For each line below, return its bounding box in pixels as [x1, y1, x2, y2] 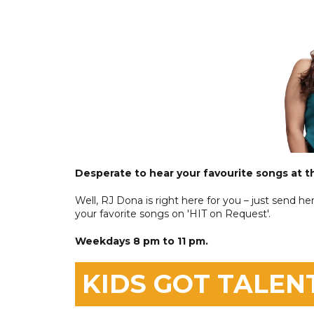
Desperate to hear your [75, 167, 203, 179]
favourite [203, 167, 253, 179]
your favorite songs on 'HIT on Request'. [75, 207, 271, 220]
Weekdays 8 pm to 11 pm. [75, 235, 208, 247]
